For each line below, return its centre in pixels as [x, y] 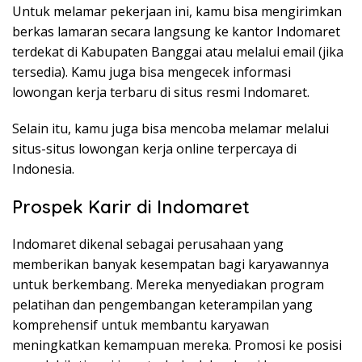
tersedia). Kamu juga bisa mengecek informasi [152, 72]
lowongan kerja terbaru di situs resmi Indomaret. [161, 93]
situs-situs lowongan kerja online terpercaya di [154, 149]
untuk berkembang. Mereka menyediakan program [168, 285]
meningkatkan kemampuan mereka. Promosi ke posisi [177, 345]
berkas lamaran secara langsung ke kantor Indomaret [176, 32]
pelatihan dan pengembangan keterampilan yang [162, 305]
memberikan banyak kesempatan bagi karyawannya [170, 265]
